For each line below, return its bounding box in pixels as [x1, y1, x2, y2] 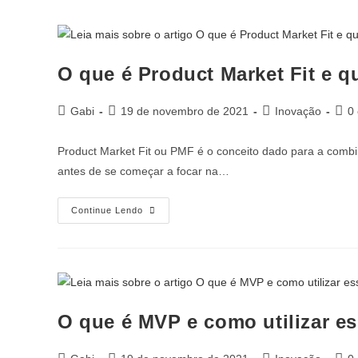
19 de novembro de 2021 [121, 104, 249, 117]
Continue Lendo [71, 205, 143, 215]
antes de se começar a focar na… [58, 164, 229, 177]
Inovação [275, 104, 321, 117]
